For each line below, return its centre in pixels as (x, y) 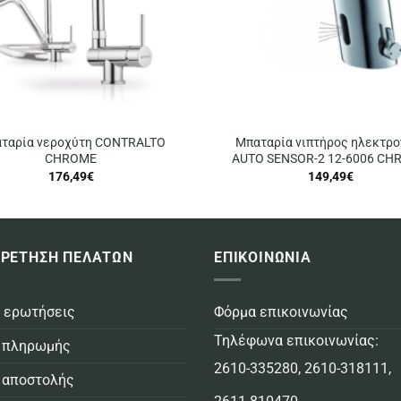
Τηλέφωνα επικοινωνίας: (296, 341)
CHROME (71, 159)
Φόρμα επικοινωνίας (281, 312)
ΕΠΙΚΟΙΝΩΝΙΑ (263, 258)
